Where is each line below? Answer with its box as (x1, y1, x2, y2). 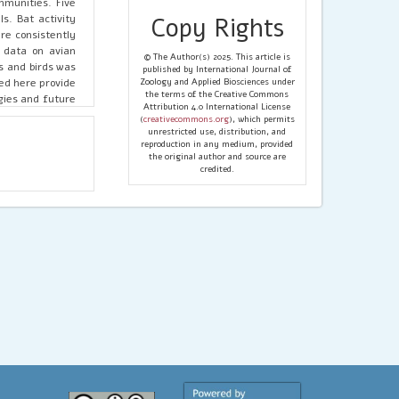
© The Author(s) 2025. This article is (143, 50, 290, 63)
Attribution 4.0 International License (143, 100, 291, 113)
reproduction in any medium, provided (141, 137, 294, 151)
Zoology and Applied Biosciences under (139, 75, 295, 88)
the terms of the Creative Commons (145, 87, 289, 101)
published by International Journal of (142, 62, 292, 76)
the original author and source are (148, 150, 286, 163)
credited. (199, 162, 234, 175)
